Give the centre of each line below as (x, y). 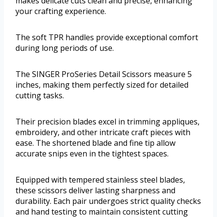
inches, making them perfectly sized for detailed (102, 85)
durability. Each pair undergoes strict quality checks (108, 201)
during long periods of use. (65, 48)
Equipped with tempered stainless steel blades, (100, 179)
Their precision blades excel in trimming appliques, (108, 121)
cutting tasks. (40, 95)
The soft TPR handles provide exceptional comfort (107, 37)
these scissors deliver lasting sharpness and (95, 190)
